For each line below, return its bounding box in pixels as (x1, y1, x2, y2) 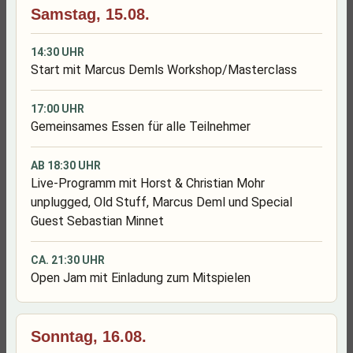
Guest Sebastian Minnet (31, 214, 164, 229)
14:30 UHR (31, 46, 84, 58)
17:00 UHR (31, 102, 84, 115)
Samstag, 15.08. (31, 6, 150, 23)
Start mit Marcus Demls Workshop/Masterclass (31, 62, 297, 77)
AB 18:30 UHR (31, 159, 101, 172)
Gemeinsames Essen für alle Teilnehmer (31, 119, 251, 134)
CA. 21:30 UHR (31, 254, 105, 266)
